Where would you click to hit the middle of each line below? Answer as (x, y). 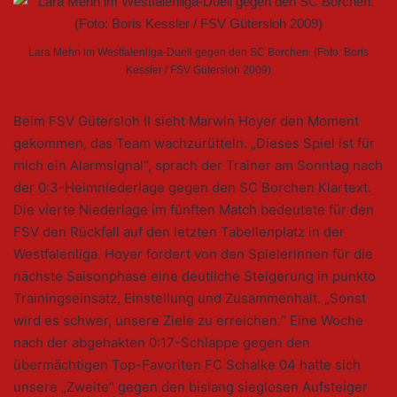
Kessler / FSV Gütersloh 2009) (198, 70)
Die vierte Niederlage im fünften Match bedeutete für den (194, 210)
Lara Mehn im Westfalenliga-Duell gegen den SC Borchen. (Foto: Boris (198, 53)
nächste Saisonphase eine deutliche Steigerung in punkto (195, 276)
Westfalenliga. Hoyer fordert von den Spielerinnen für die (193, 254)
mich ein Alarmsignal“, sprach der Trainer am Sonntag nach (198, 166)
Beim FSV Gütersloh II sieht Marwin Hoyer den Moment (186, 121)
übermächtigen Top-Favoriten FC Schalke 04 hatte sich (187, 365)
